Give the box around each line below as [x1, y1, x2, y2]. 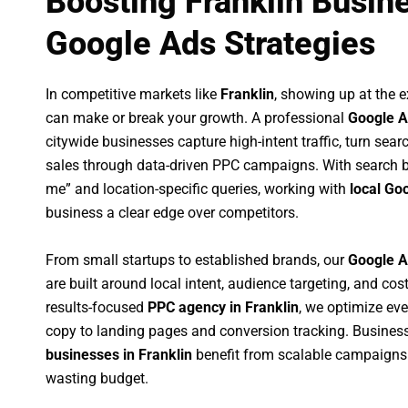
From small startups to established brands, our [46, 250, 348, 269]
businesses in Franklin [46, 345, 192, 363]
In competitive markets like [46, 86, 220, 104]
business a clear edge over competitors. [46, 204, 299, 222]
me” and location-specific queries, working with [46, 180, 350, 199]
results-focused [46, 298, 148, 316]
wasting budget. [46, 369, 148, 387]
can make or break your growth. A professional [46, 109, 348, 127]
